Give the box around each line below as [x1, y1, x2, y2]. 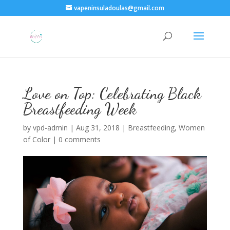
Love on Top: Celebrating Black [23, 84, 201, 103]
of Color [23, 135, 50, 144]
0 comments [58, 135, 101, 144]
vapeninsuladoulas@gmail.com [73, 4, 164, 12]
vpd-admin [32, 123, 68, 132]
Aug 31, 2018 [75, 123, 120, 132]
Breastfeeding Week [23, 100, 137, 118]
